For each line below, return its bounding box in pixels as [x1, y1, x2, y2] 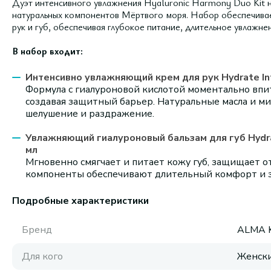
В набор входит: [12, 44, 83, 57]
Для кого [22, 250, 63, 263]
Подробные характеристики [12, 194, 149, 207]
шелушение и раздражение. [25, 107, 154, 120]
